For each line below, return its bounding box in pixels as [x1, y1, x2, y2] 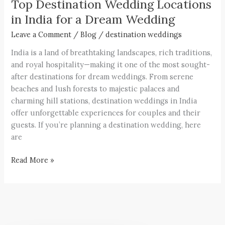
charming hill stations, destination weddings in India [11, 96, 197, 106]
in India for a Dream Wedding [11, 11, 175, 27]
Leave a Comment [11, 29, 72, 39]
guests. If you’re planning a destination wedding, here [11, 120, 201, 130]
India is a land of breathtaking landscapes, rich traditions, [11, 48, 212, 58]
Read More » [11, 155, 55, 165]
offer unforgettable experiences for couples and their [11, 108, 201, 118]
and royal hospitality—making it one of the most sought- [11, 60, 210, 70]
